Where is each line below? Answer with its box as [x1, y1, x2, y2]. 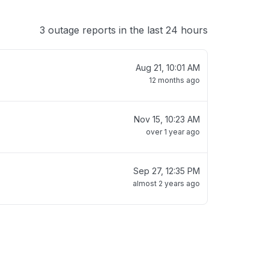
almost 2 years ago [133, 179, 200, 188]
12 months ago [149, 76, 200, 85]
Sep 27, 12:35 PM [133, 166, 200, 176]
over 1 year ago [146, 127, 200, 136]
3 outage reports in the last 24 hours [40, 24, 208, 36]
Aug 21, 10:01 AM [136, 62, 200, 73]
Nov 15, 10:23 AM [134, 114, 200, 124]
